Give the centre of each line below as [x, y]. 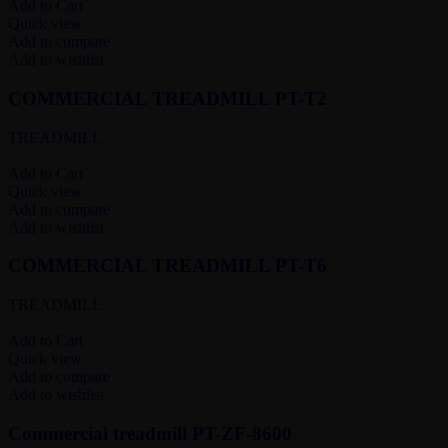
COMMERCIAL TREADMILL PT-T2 [167, 98]
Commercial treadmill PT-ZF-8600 [150, 433]
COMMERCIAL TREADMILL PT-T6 [167, 266]
